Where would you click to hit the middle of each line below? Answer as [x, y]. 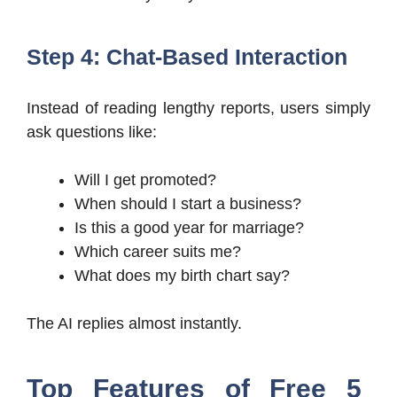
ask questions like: [92, 132]
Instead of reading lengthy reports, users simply [198, 109]
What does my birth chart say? [182, 276]
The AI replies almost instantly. [134, 324]
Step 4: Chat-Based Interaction [187, 57]
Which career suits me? [158, 252]
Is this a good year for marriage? [189, 228]
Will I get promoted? [145, 180]
